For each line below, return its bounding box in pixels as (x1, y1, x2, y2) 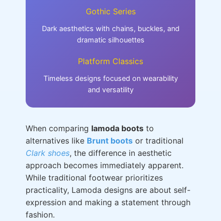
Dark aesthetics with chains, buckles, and (41, 24, 180, 33)
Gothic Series (85, 6, 136, 16)
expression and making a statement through (26, 197, 190, 207)
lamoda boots (91, 123, 144, 133)
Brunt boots (87, 136, 133, 146)
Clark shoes (26, 148, 70, 158)
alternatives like (26, 136, 87, 146)
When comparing (26, 123, 91, 133)
